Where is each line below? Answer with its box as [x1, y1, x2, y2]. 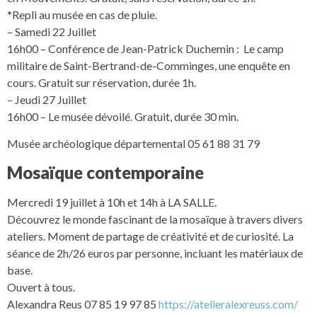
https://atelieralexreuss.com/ [158, 296, 298, 311]
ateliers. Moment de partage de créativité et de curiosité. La [7, 229, 294, 243]
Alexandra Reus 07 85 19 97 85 [7, 296, 158, 311]
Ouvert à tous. [7, 279, 75, 294]
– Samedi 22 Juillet [7, 25, 96, 39]
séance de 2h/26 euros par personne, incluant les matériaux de [7, 246, 303, 260]
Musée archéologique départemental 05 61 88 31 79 [7, 137, 260, 151]
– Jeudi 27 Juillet [7, 93, 86, 107]
